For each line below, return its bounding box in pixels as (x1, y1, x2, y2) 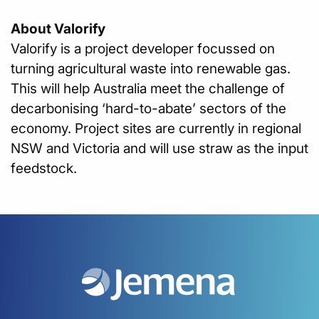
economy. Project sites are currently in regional (11, 120, 301, 137)
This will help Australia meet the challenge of (11, 80, 285, 97)
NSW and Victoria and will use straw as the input (11, 140, 308, 157)
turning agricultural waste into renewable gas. (11, 60, 291, 77)
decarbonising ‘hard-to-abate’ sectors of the (11, 100, 286, 117)
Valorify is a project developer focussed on (11, 40, 275, 57)
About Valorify (11, 20, 105, 37)
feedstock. (11, 159, 77, 177)
